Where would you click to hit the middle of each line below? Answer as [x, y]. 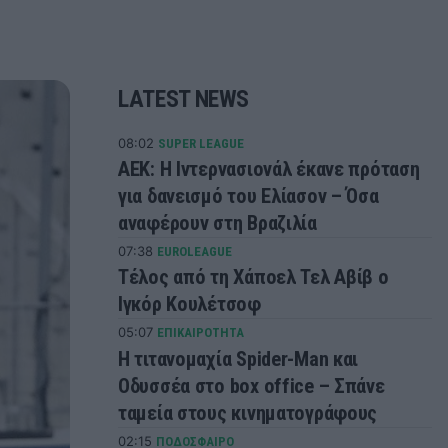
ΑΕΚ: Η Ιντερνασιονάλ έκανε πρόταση [269, 169]
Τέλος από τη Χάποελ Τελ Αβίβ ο [253, 277]
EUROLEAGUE [194, 252]
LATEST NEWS [184, 98]
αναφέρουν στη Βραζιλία [217, 223]
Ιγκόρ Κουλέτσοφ [189, 304]
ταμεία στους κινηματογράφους [248, 412]
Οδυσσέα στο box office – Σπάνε [251, 385]
